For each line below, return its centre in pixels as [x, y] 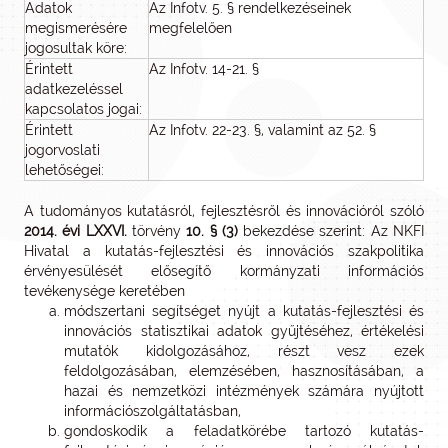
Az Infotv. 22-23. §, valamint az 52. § [262, 130]
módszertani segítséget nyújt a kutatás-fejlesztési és [244, 311]
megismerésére [76, 28]
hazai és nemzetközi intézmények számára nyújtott [244, 391]
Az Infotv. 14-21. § [204, 69]
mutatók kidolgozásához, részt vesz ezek [244, 351]
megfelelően [190, 28]
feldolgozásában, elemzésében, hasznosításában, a [244, 371]
